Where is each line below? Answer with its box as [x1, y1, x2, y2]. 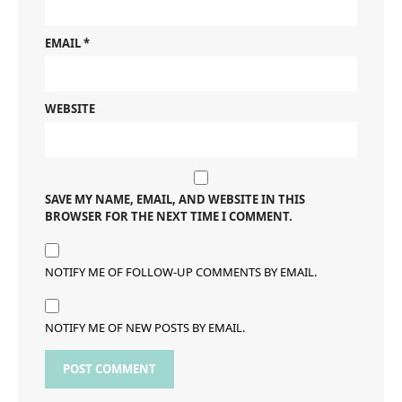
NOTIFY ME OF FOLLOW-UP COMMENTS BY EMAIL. [45, 263, 317, 280]
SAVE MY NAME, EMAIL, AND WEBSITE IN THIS [45, 190, 305, 207]
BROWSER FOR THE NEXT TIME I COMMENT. [45, 207, 293, 224]
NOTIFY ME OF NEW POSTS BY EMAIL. [45, 319, 245, 336]
